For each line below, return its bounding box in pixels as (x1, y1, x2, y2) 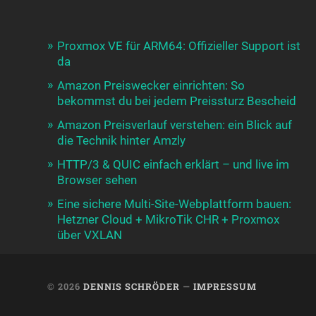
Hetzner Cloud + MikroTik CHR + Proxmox (57, 212, 280, 226)
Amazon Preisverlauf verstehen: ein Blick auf (57, 117, 293, 132)
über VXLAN (57, 227, 123, 242)
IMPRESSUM (193, 280, 257, 292)
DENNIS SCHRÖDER (83, 280, 181, 292)
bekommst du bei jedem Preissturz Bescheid (57, 93, 297, 108)
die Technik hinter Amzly (57, 133, 186, 147)
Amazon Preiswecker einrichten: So (57, 78, 245, 92)
